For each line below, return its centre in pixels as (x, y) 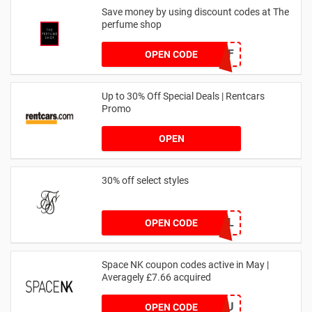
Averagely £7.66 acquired (156, 277)
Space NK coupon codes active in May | (185, 264)
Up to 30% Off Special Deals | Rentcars (183, 96)
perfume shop (132, 24)
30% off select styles (145, 180)
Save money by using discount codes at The (195, 11)
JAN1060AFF (201, 54)
